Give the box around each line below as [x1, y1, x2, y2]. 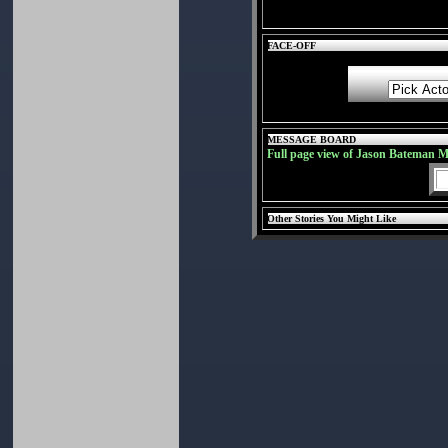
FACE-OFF [267, 40, 317, 51]
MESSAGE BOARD [267, 134, 357, 145]
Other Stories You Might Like [267, 213, 397, 224]
